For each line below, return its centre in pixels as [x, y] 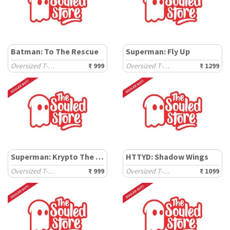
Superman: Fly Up [158, 51]
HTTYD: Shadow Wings [167, 157]
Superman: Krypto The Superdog [100, 157]
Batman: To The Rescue [55, 51]
